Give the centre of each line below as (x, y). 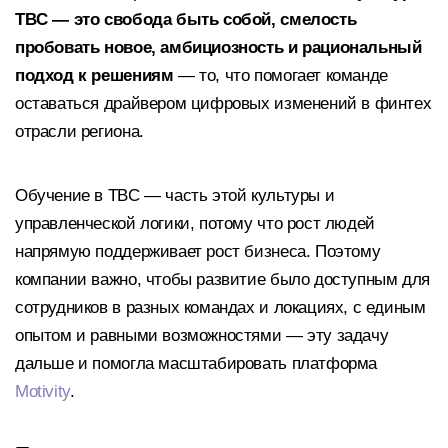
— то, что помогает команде (280, 76)
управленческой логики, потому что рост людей (195, 223)
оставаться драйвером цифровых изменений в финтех (223, 104)
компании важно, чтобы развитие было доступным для (222, 279)
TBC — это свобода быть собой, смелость (186, 20)
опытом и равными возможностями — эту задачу (202, 335)
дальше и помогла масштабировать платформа (196, 363)
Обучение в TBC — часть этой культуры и (175, 195)
